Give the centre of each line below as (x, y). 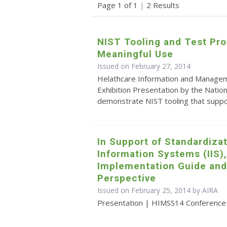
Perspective (127, 178)
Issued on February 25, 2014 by (150, 191)
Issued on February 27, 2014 (144, 66)
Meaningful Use (135, 54)
